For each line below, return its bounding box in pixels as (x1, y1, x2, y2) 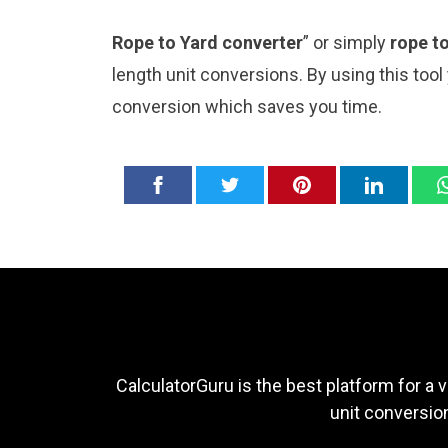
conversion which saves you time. (112, 96, 382, 118)
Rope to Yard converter (112, 32, 303, 54)
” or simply (303, 32, 390, 54)
